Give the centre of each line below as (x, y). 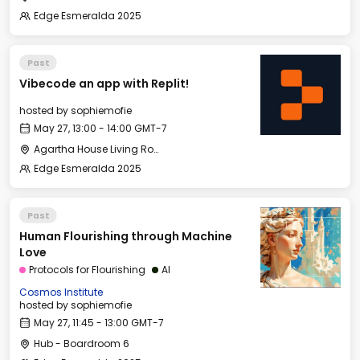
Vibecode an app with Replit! (104, 84)
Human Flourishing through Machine (126, 236)
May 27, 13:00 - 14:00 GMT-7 (100, 128)
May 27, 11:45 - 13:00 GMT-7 (99, 323)
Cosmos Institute (61, 292)
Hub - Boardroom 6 (82, 344)
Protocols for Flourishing (87, 270)
